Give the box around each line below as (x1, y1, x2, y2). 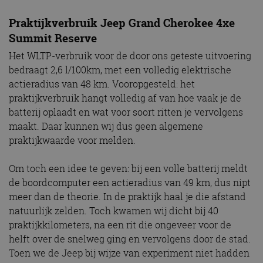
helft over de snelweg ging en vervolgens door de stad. (9, 232, 251, 246)
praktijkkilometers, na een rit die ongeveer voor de (9, 218, 231, 232)
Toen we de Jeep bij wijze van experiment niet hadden (9, 247, 249, 260)
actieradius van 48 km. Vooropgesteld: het (9, 77, 195, 91)
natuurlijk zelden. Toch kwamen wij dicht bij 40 (9, 204, 218, 218)
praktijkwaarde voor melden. (9, 134, 136, 147)
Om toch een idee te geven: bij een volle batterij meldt (9, 162, 248, 176)
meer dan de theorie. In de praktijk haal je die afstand (9, 190, 246, 204)
